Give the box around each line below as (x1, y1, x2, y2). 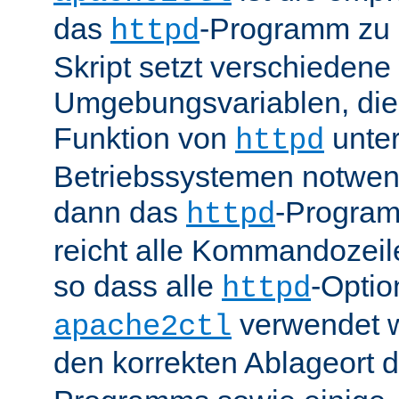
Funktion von (53, 120, 235, 155)
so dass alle (53, 268, 222, 303)
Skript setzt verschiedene (53, 49, 391, 84)
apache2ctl (53, 309, 232, 344)
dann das (53, 194, 186, 229)
